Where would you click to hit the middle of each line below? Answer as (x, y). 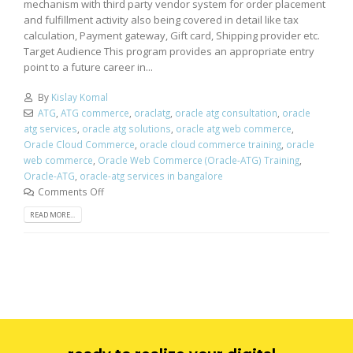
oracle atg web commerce (234, 129)
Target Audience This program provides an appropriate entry (169, 51)
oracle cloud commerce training (210, 145)
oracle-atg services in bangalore (151, 176)
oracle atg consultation (226, 113)
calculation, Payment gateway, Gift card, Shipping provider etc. (172, 35)
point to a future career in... (88, 67)
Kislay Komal (79, 97)
